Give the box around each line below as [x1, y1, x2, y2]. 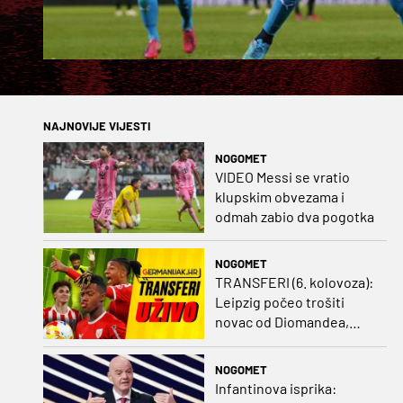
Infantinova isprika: [214, 380, 336, 398]
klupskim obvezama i [214, 187, 345, 205]
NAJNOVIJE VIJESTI [43, 119, 150, 134]
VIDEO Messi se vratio [214, 167, 350, 185]
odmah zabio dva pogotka [214, 207, 374, 225]
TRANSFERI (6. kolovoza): [214, 273, 373, 291]
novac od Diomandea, [214, 313, 349, 331]
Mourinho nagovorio [214, 333, 341, 351]
